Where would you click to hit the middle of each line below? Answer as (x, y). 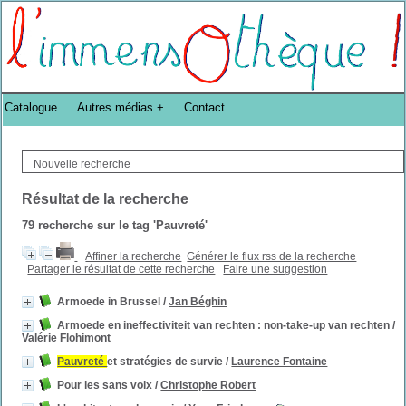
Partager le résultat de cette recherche (121, 269)
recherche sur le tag (94, 225)
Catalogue (31, 108)
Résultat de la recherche (106, 199)
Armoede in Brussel (109, 302)
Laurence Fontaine (280, 362)
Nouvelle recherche (82, 164)
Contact (205, 108)
